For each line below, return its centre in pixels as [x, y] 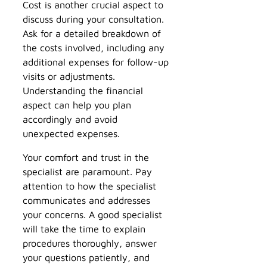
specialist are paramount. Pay [87, 171]
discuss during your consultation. [93, 18]
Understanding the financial [83, 90]
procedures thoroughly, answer [90, 243]
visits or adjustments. [69, 76]
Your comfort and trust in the [86, 157]
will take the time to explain [84, 228]
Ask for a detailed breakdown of [92, 33]
